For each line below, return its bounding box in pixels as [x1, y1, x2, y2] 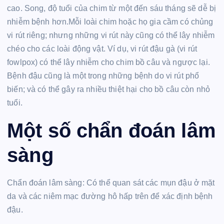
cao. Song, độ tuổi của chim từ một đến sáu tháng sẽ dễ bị [7, 4, 216, 13]
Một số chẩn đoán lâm [7, 119, 216, 141]
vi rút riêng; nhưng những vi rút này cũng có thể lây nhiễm [7, 31, 215, 40]
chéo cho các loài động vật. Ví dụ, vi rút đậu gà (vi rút [7, 44, 197, 53]
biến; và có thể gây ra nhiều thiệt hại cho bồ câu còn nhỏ [7, 85, 210, 94]
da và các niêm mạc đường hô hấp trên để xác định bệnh [7, 192, 213, 201]
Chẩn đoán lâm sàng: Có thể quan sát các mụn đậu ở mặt [7, 178, 215, 187]
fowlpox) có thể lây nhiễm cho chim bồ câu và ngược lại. [7, 58, 210, 67]
